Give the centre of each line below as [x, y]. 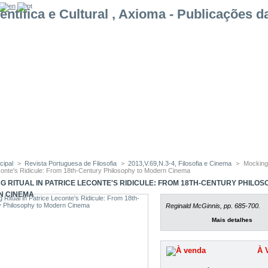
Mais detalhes [232, 220]
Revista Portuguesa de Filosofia [71, 163]
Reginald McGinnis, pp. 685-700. [213, 206]
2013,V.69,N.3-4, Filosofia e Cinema [180, 163]
